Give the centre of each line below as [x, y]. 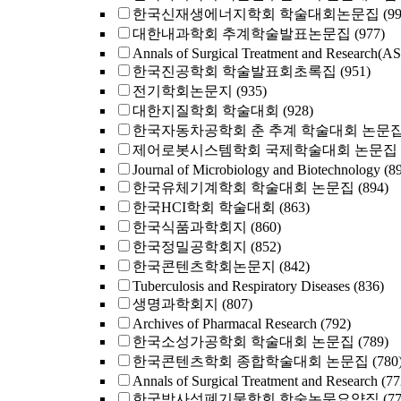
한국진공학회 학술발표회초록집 [235, 71]
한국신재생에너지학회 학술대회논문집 [256, 14]
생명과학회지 [175, 304]
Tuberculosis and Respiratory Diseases [241, 286]
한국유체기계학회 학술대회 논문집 [243, 188]
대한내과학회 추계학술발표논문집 [242, 34]
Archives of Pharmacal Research [225, 324]
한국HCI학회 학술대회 [204, 207]
